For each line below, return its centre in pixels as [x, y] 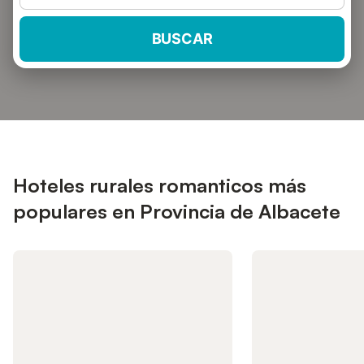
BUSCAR [182, 39]
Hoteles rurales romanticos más [160, 185]
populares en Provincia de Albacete [177, 211]
